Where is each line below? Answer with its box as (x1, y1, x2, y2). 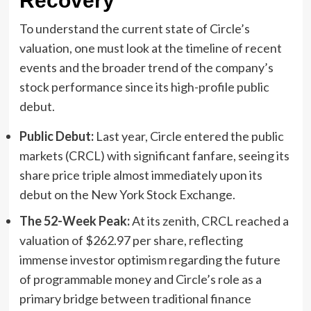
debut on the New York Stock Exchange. (19, 186, 235, 202)
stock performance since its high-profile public (19, 78, 269, 94)
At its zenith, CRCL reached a (129, 212, 289, 228)
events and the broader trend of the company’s (19, 59, 274, 75)
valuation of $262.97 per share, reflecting (19, 232, 243, 248)
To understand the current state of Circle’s (19, 20, 250, 36)
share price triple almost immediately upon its (19, 167, 262, 183)
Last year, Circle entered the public (93, 128, 284, 144)
